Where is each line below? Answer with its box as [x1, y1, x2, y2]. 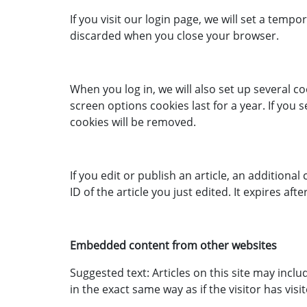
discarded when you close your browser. [70, 28, 279, 43]
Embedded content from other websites [70, 238, 277, 253]
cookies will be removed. [70, 114, 196, 130]
